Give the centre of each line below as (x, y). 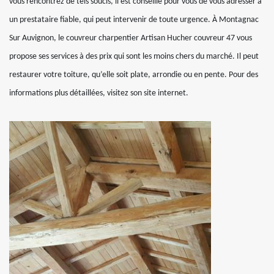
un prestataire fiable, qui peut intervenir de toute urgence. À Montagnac (134, 20)
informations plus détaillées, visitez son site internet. (99, 93)
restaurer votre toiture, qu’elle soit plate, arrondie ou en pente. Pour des (134, 75)
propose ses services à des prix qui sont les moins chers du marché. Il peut (134, 57)
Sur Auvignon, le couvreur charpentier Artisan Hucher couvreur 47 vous (131, 38)
